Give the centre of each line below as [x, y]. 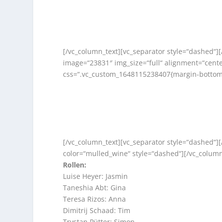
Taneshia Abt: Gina [95, 188]
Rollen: [75, 165]
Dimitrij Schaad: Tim [97, 211]
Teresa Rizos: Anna [95, 199]
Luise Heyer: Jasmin [96, 176]
